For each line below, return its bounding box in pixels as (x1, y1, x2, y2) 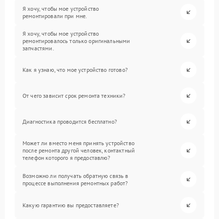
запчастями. (22, 44, 54, 52)
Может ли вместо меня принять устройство (22, 139, 134, 147)
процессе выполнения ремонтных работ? (22, 179, 128, 187)
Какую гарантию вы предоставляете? (22, 201, 119, 209)
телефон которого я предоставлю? (22, 154, 110, 161)
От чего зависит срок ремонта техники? (22, 92, 126, 99)
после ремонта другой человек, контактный (22, 147, 135, 154)
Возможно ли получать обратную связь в (22, 172, 129, 179)
